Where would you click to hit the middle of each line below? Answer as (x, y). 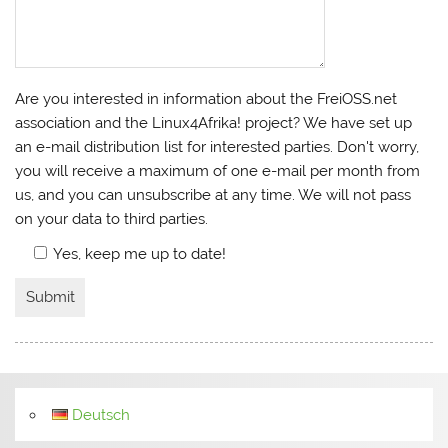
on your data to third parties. (112, 218)
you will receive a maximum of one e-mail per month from (218, 170)
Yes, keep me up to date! (140, 254)
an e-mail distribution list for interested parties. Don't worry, (217, 146)
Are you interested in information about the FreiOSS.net (206, 98)
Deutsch (101, 414)
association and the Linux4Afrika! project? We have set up (214, 122)
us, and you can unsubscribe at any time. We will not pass (213, 194)
